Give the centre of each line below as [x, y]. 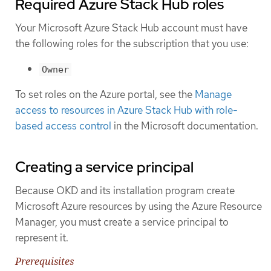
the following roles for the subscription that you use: [132, 44]
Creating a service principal [104, 168]
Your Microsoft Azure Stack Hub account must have [131, 28]
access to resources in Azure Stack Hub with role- [126, 110]
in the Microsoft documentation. [185, 126]
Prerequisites [44, 262]
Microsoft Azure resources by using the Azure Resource [139, 207]
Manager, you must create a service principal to [122, 222]
